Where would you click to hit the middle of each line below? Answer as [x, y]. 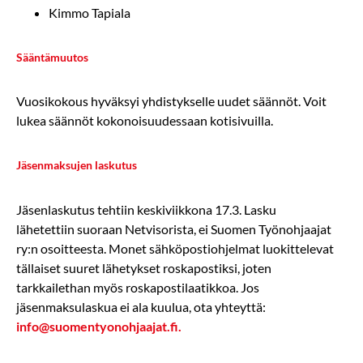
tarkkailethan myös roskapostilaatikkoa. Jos [138, 287]
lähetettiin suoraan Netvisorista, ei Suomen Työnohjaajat [174, 228]
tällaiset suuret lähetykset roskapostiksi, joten [144, 267]
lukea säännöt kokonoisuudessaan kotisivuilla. [145, 121]
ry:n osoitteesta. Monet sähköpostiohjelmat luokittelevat [175, 248]
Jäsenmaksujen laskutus [77, 165]
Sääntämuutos [52, 57]
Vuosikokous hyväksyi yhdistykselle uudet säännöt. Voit [171, 101]
